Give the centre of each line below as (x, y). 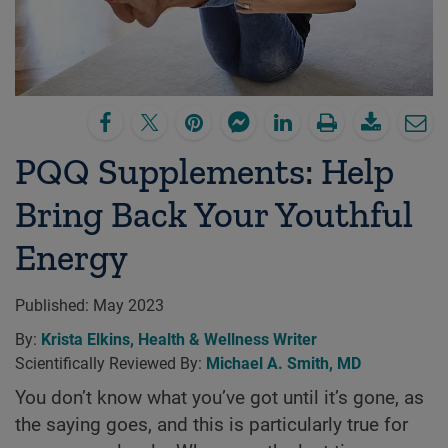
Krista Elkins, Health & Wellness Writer (179, 339)
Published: (52, 306)
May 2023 (126, 306)
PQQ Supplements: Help (204, 172)
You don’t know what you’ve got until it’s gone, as (219, 397)
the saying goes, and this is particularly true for (211, 424)
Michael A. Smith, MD (283, 363)
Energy (71, 258)
